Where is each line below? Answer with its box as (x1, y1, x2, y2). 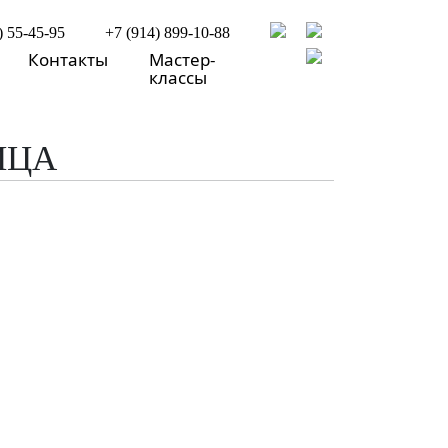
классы (149, 66, 208, 89)
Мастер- (149, 48, 216, 71)
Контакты (28, 48, 109, 71)
